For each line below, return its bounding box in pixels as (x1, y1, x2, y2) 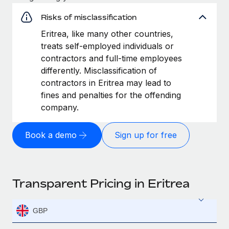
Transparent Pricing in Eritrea (12, 176, 190, 190)
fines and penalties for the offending (41, 89, 181, 100)
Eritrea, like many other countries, (41, 28, 173, 39)
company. (41, 102, 79, 112)
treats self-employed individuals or (41, 40, 174, 51)
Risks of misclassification (41, 12, 136, 21)
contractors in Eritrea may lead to (41, 77, 171, 88)
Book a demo (25, 130, 77, 141)
